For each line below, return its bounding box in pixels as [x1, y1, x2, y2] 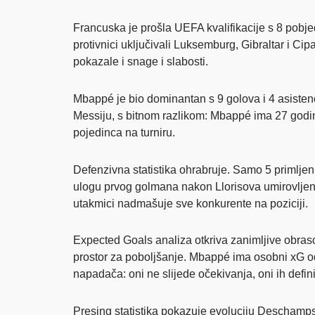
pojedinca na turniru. [73, 126, 175, 139]
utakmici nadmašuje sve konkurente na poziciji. [73, 197, 308, 210]
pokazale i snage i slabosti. [73, 55, 208, 67]
